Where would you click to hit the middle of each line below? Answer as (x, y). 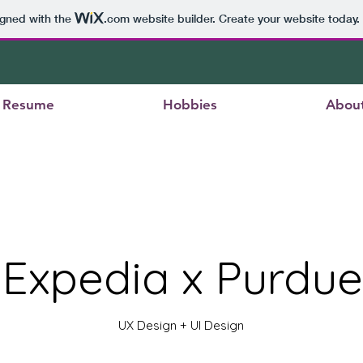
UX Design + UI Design (181, 325)
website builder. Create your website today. (244, 19)
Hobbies (190, 105)
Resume (28, 105)
